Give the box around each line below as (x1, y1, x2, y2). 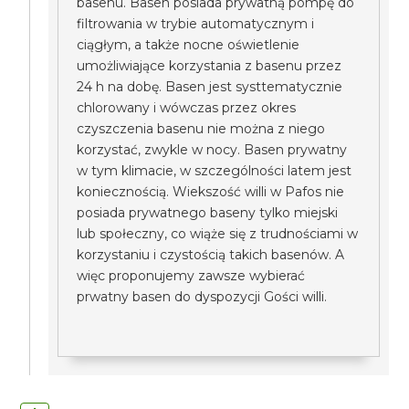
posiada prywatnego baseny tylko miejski (77, 204, 339, 221)
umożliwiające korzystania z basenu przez (77, 58, 342, 74)
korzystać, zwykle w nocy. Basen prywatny (77, 142, 348, 158)
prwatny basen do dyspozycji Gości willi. (77, 288, 328, 305)
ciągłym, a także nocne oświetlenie (77, 37, 300, 53)
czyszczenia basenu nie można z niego (77, 121, 326, 137)
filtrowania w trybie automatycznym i (77, 16, 315, 32)
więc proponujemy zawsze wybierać (77, 267, 306, 284)
